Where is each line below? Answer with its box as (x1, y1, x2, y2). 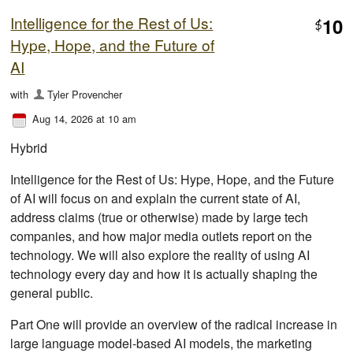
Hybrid (10, 138, 48, 157)
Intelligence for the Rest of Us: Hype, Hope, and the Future (10, 169, 335, 188)
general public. (10, 283, 94, 302)
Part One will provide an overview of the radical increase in (10, 314, 338, 333)
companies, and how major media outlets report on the (10, 226, 313, 245)
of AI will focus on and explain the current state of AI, (10, 188, 301, 207)
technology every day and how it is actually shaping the (10, 264, 318, 283)
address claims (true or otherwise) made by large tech (10, 207, 309, 226)
